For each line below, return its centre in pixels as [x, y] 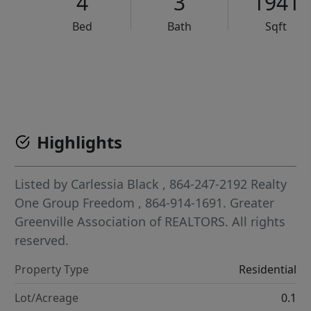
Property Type [52, 270]
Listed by [43, 184]
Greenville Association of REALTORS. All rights [150, 222]
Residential [267, 270]
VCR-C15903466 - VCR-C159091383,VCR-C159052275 [188, 69]
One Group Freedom [77, 203]
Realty [269, 184]
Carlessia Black [115, 184]
